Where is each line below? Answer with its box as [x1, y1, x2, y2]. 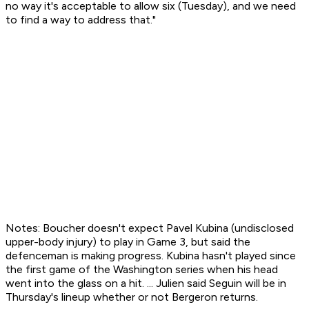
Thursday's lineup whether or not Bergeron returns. [6, 290, 258, 304]
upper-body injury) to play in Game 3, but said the [6, 235, 250, 249]
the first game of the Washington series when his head [6, 263, 278, 277]
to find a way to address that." [6, 13, 156, 27]
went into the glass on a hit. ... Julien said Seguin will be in [6, 277, 286, 290]
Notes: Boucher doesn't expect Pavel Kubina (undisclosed [6, 221, 294, 235]
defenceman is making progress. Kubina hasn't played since [6, 249, 296, 263]
